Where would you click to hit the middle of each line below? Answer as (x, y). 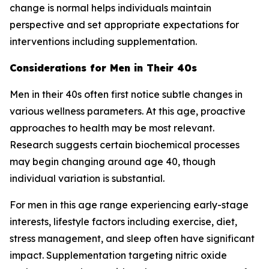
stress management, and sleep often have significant (132, 238)
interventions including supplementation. (103, 41)
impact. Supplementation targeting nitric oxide (118, 255)
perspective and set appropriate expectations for (124, 25)
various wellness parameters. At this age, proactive (128, 111)
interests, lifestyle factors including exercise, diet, (123, 222)
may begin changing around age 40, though (113, 162)
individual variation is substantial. (87, 178)
